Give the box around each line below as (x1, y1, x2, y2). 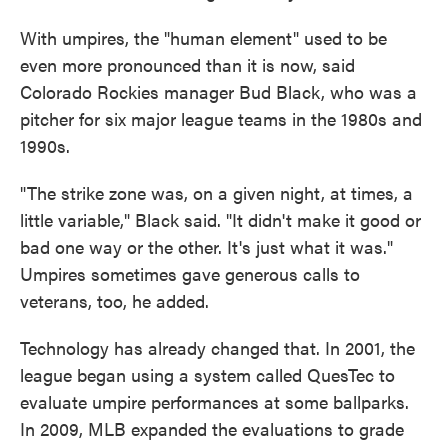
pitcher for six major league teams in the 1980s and (20, 106, 422, 131)
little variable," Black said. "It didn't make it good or (20, 207, 421, 232)
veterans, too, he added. (20, 288, 209, 313)
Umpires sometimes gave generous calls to (20, 261, 360, 286)
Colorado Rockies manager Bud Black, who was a (20, 79, 417, 104)
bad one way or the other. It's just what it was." (20, 234, 393, 259)
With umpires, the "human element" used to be (20, 25, 387, 50)
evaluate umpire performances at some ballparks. (20, 389, 409, 414)
